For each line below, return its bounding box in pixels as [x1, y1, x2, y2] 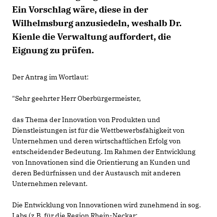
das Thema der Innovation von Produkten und [12, 115, 160, 124]
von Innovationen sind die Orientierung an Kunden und [12, 158, 190, 167]
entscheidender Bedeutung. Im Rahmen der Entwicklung [12, 147, 196, 156]
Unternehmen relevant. [12, 179, 88, 188]
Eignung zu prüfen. [12, 45, 94, 56]
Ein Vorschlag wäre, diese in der [12, 4, 148, 15]
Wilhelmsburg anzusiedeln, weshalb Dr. [12, 17, 182, 29]
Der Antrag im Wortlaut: [12, 73, 89, 81]
